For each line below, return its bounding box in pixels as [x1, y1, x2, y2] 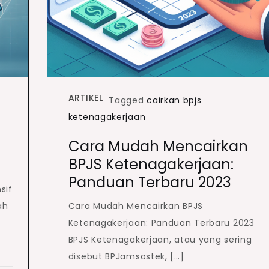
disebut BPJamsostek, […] [68, 250, 184, 262]
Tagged [109, 94, 147, 106]
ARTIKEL [68, 91, 103, 104]
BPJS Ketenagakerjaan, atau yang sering [68, 233, 252, 246]
